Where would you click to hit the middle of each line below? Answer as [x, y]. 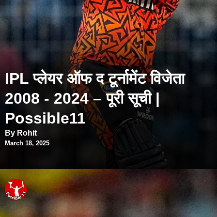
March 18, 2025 [27, 143]
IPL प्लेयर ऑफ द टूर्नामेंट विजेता [95, 78]
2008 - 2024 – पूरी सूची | [82, 98]
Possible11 [45, 118]
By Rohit [21, 133]
